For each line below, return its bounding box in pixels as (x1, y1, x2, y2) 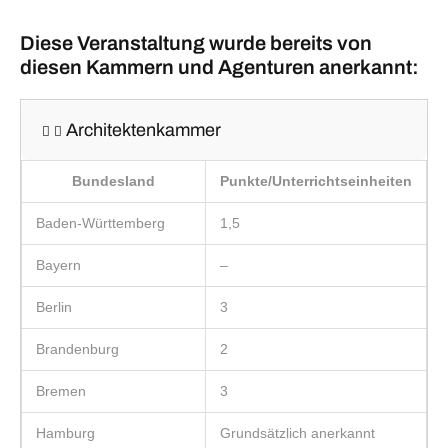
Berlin (36, 298, 72, 315)
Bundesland (72, 172, 155, 189)
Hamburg (36, 424, 95, 441)
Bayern (36, 256, 81, 273)
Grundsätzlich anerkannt (220, 424, 375, 441)
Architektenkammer (65, 120, 221, 141)
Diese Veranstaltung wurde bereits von (20, 32, 372, 55)
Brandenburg (36, 340, 119, 357)
